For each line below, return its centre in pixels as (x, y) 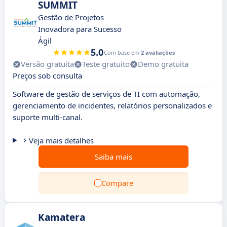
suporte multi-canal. (48, 117)
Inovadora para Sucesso (80, 29)
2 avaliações (158, 52)
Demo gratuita (163, 64)
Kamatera (62, 217)
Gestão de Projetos (71, 17)
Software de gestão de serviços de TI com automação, (106, 94)
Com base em (122, 52)
